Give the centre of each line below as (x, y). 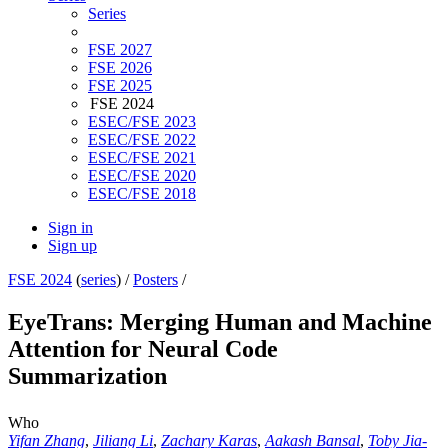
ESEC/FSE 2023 (142, 122)
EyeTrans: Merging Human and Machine (220, 322)
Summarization (87, 376)
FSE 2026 (120, 68)
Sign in (70, 228)
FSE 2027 (120, 50)
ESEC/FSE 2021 (142, 158)
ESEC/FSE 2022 (142, 140)
